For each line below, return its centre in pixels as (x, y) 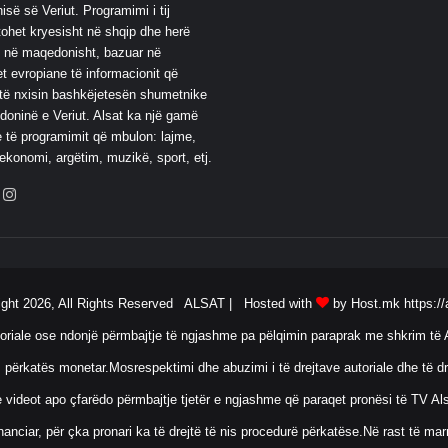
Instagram (54, 194)
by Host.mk (364, 303)
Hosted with (279, 303)
